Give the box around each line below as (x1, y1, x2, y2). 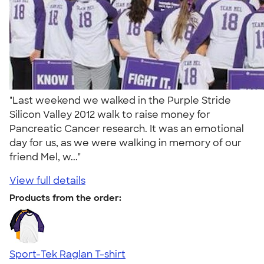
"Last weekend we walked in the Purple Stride (9, 94, 231, 107)
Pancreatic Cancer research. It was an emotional (9, 122, 244, 135)
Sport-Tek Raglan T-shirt (9, 247, 126, 260)
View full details (9, 174, 85, 187)
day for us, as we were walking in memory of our (9, 136, 242, 149)
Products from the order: (9, 192, 121, 204)
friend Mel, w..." (9, 150, 85, 163)
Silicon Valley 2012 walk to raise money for (9, 108, 210, 121)
